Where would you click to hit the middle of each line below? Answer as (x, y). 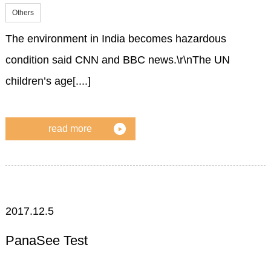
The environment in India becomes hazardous (116, 39)
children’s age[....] (48, 81)
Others (23, 13)
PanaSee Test (46, 241)
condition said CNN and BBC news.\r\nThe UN (117, 60)
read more (70, 128)
